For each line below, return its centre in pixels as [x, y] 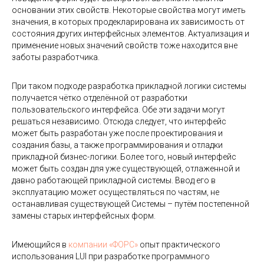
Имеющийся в [40, 245]
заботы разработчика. [56, 57]
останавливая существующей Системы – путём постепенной [131, 204]
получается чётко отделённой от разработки [100, 98]
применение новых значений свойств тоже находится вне [125, 45]
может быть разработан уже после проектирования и [117, 133]
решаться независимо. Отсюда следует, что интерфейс [119, 121]
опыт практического [179, 245]
